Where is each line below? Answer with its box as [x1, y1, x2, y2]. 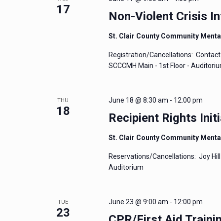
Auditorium [108, 163, 144, 171]
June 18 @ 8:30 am [108, 96, 168, 104]
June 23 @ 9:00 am [108, 198, 168, 206]
